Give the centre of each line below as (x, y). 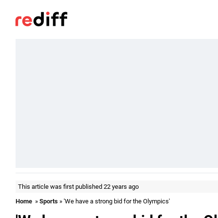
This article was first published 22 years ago (78, 187)
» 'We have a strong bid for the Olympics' (114, 201)
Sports (49, 201)
